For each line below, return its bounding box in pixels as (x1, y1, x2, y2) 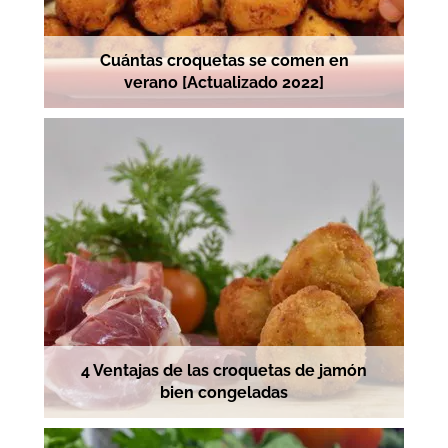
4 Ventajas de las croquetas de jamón (81, 361, 367, 381)
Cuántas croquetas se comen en (99, 51, 349, 71)
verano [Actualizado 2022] (124, 73, 324, 93)
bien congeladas (160, 383, 288, 403)
